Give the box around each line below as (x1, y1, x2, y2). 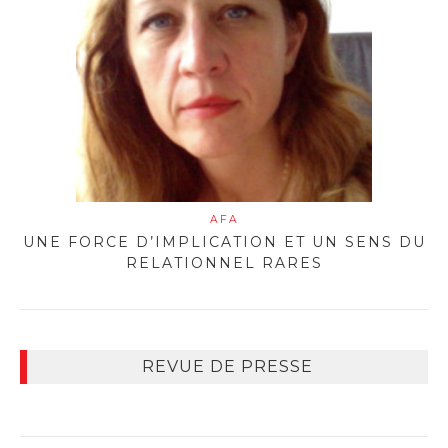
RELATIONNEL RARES (125, 253, 323, 272)
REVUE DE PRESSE (142, 356, 313, 376)
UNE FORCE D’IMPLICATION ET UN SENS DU (22, 232, 426, 251)
